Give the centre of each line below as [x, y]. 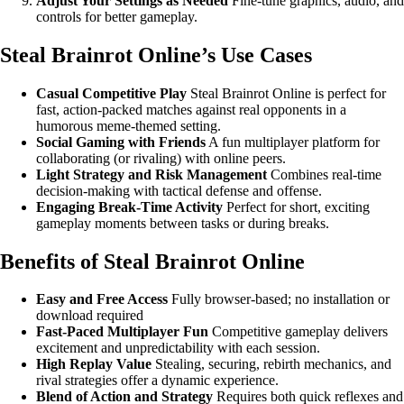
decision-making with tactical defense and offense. [179, 190]
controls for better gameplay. [117, 16]
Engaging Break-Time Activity [129, 207]
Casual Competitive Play [111, 93]
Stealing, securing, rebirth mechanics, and [271, 364]
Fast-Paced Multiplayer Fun [122, 332]
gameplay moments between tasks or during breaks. [183, 223]
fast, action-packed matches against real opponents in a [191, 109]
